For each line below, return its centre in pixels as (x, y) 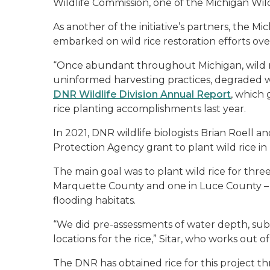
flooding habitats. (96, 200)
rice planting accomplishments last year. (149, 108)
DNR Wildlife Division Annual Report (142, 94)
